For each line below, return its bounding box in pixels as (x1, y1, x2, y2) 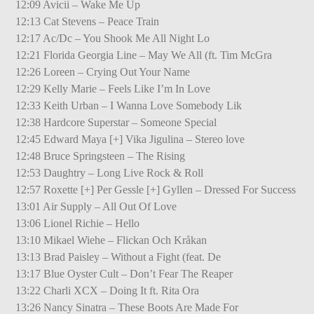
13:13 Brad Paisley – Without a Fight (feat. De (15, 250, 221, 263)
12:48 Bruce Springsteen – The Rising (15, 149, 186, 162)
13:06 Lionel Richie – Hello (15, 217, 140, 229)
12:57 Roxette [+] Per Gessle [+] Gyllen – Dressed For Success (15, 183, 296, 196)
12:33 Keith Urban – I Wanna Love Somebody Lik (15, 99, 243, 111)
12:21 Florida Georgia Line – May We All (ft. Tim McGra (15, 48, 273, 61)
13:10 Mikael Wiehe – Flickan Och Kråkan (15, 233, 207, 246)
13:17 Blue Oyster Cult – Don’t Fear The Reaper (15, 267, 233, 280)
